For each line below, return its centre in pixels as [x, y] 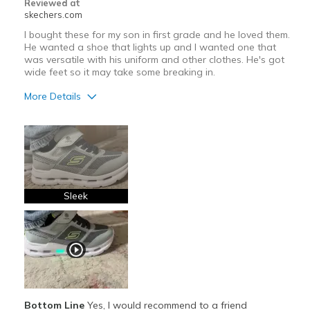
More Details [52, 97]
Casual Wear [55, 296]
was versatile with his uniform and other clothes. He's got [154, 60]
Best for [43, 276]
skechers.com [53, 15]
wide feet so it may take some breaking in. [119, 72]
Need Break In [57, 245]
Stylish [41, 195]
